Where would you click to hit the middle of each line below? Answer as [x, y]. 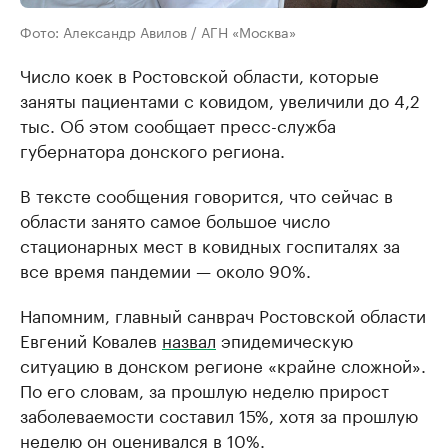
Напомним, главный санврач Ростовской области [223, 314]
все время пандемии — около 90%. [165, 269]
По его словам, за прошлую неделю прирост [204, 389]
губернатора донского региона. [152, 149]
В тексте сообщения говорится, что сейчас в [206, 194]
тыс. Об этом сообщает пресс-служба [178, 124]
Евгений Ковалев [91, 339]
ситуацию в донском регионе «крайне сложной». [223, 364]
